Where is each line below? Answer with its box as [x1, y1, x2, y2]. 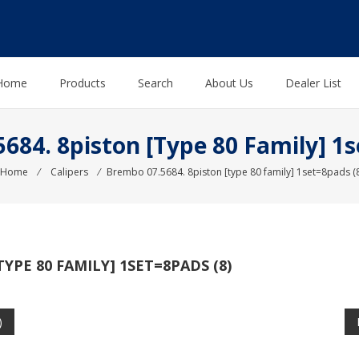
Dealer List [285, 75, 341, 91]
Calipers [50, 165, 88, 179]
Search [138, 75, 173, 91]
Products [59, 75, 106, 91]
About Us [205, 75, 253, 91]
